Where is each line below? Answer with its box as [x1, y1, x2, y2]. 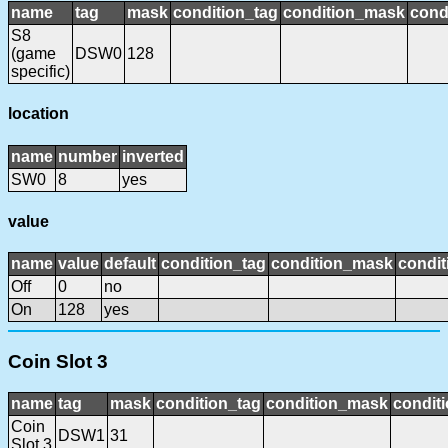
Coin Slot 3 [8, 350, 108, 372]
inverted [122, 147, 184, 165]
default [104, 255, 156, 273]
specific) [11, 63, 70, 80]
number [58, 147, 117, 165]
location [8, 105, 69, 123]
